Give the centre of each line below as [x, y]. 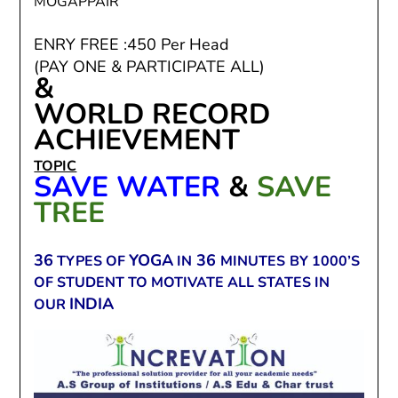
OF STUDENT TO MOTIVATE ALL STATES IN [182, 283]
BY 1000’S [325, 261]
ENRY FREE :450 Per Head [132, 44]
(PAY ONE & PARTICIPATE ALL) [150, 67]
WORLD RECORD [152, 114]
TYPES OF [92, 261]
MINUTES [253, 261]
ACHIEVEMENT [141, 140]
